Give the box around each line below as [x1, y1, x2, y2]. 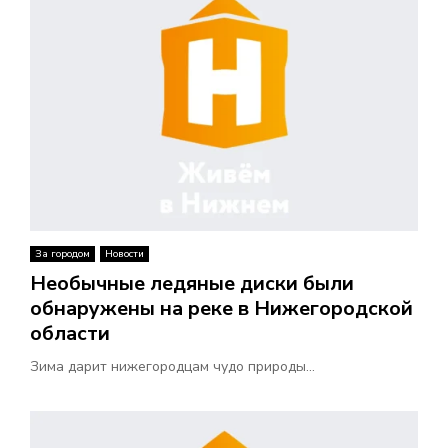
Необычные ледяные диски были [30, 269, 354, 297]
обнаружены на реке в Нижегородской [30, 294, 413, 322]
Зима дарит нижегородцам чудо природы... [30, 356, 315, 376]
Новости [105, 246, 144, 261]
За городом [35, 246, 90, 261]
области [30, 319, 110, 347]
